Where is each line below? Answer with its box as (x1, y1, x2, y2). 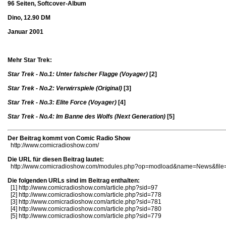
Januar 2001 (8, 28, 43, 36)
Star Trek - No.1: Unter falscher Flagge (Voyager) (8, 71, 148, 78)
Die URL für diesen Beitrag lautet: (8, 156, 104, 163)
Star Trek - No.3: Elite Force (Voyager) (8, 99, 117, 106)
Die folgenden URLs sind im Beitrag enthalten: (8, 177, 140, 184)
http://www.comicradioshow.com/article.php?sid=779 (19, 212, 161, 219)
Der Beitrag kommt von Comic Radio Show (8, 135, 130, 142)
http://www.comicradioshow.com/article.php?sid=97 (19, 184, 158, 191)
